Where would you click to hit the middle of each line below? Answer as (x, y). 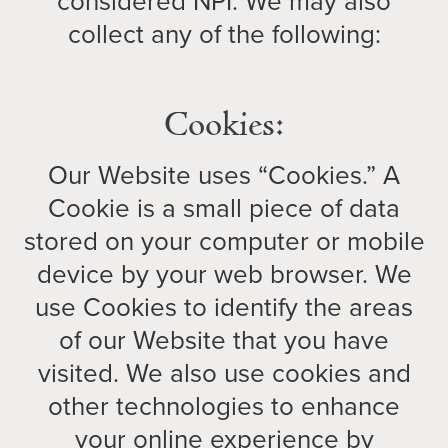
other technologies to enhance (224, 406)
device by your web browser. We (224, 274)
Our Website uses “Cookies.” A (224, 175)
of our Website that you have (224, 340)
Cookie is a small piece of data (224, 208)
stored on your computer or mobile (224, 241)
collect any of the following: (224, 34)
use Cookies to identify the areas (224, 307)
